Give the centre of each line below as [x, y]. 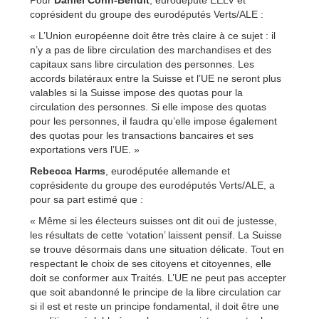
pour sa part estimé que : [87, 199]
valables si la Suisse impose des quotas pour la [136, 92]
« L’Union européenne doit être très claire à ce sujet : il [153, 35]
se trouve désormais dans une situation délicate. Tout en [157, 249]
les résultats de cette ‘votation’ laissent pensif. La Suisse [156, 235]
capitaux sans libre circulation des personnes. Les [142, 64]
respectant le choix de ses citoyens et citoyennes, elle [151, 263]
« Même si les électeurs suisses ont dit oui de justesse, [153, 220]
